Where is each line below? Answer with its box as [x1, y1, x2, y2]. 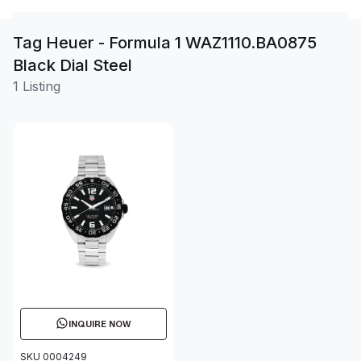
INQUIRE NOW [68, 318, 131, 330]
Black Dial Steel [13, 56, 132, 76]
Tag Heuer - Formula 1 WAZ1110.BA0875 [13, 33, 317, 53]
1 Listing [13, 78, 60, 95]
